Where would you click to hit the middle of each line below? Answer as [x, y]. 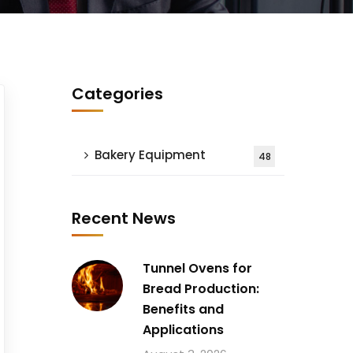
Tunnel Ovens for [197, 268]
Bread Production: [201, 289]
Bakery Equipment [150, 155]
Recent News [124, 218]
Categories [117, 94]
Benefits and [183, 309]
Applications [183, 330]
